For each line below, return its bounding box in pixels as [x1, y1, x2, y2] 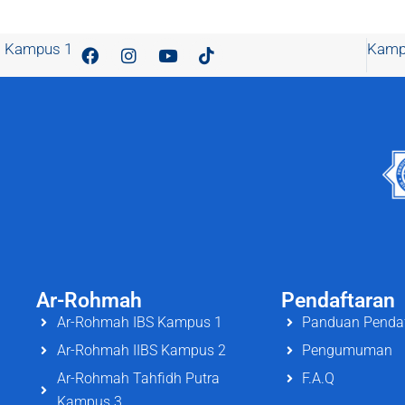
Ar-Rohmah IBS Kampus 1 [56, 314, 222, 332]
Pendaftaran [281, 288, 396, 314]
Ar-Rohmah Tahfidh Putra [56, 370, 220, 388]
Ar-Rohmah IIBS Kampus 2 [56, 342, 226, 360]
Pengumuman [301, 342, 392, 360]
